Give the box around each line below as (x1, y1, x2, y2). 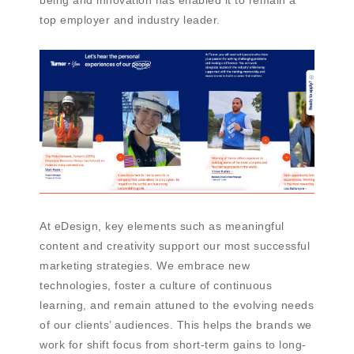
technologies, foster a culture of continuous (40, 278, 272, 292)
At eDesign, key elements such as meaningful (40, 219, 284, 232)
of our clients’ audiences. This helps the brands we (40, 318, 312, 331)
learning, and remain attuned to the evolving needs (40, 298, 314, 311)
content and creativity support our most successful (40, 239, 310, 252)
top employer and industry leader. (40, 13, 220, 26)
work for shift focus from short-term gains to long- (40, 337, 307, 351)
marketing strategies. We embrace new (40, 258, 250, 272)
